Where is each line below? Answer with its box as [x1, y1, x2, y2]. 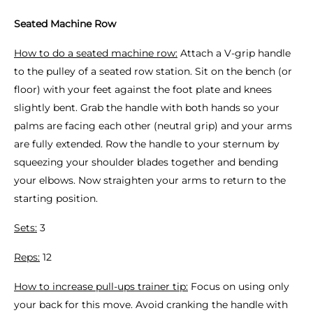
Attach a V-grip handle [177, 47, 291, 59]
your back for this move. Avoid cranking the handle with [14, 298, 288, 311]
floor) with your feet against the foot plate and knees [14, 83, 272, 96]
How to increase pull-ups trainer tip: [14, 280, 188, 293]
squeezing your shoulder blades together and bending [14, 156, 279, 168]
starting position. [14, 192, 98, 205]
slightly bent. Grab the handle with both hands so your [14, 101, 279, 114]
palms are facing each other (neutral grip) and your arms [14, 119, 292, 132]
